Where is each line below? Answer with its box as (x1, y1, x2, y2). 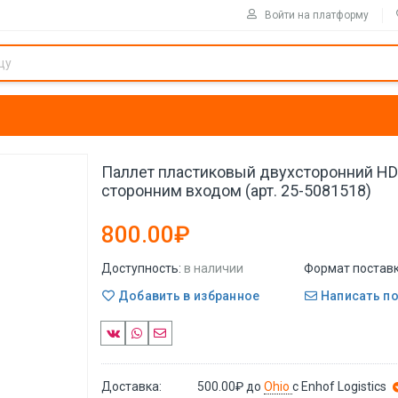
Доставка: (101, 378, 162, 394)
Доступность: (101, 261, 181, 275)
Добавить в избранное (115, 288, 260, 303)
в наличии (184, 261, 243, 275)
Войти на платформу (265, 8, 369, 21)
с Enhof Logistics (292, 378, 387, 394)
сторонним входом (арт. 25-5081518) (101, 181, 371, 200)
